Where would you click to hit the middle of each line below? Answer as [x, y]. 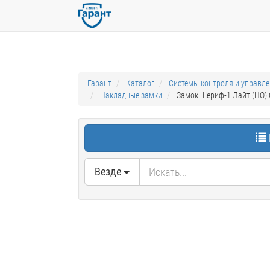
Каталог [140, 83]
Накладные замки [131, 95]
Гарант [99, 83]
